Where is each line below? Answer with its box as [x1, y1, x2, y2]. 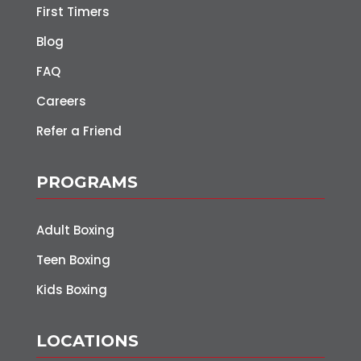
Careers [35, 93, 86, 110]
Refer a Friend [35, 122, 122, 140]
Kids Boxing [35, 281, 107, 299]
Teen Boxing [35, 251, 110, 269]
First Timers [35, 3, 110, 21]
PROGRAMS [35, 172, 138, 193]
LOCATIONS [35, 331, 139, 351]
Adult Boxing [35, 222, 114, 239]
